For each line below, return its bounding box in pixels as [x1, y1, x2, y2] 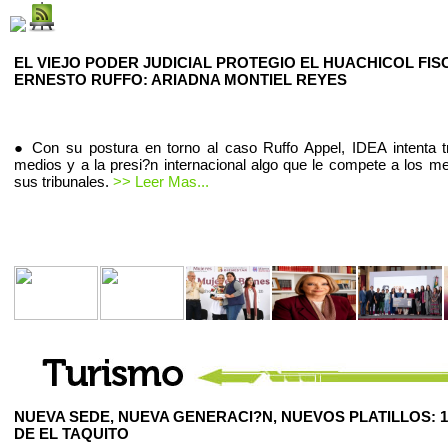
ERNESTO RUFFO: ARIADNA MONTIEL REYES [14, 71, 347, 88]
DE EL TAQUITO [14, 425, 129, 442]
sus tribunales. [14, 173, 113, 190]
